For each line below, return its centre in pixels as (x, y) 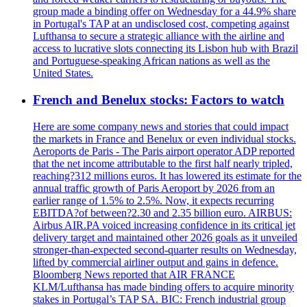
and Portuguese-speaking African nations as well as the (151, 61)
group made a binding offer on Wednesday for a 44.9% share (164, 12)
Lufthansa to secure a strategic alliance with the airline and (159, 36)
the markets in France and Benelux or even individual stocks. (164, 138)
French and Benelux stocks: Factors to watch (159, 99)
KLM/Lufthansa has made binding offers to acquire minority (163, 286)
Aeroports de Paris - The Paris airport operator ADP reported (164, 151)
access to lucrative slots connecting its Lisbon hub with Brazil (165, 49)
